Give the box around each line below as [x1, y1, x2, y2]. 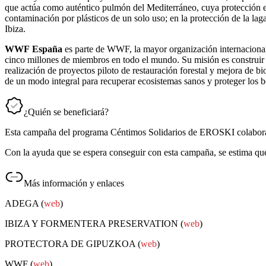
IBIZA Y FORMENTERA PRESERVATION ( [5, 218, 183, 229]
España [32, 44, 62, 55]
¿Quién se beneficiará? [24, 107, 109, 118]
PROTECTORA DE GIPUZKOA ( [5, 239, 141, 249]
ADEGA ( [5, 198, 44, 209]
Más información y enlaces [24, 178, 124, 189]
